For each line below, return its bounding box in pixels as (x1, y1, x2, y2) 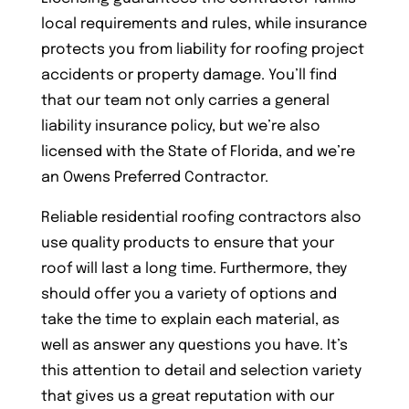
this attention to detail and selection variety (40, 362, 362, 379)
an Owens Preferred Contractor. (40, 169, 268, 185)
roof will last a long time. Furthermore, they (40, 260, 347, 277)
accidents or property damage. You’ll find (40, 67, 337, 83)
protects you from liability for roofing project (40, 41, 364, 58)
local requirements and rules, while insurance (40, 16, 367, 32)
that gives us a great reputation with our (40, 388, 334, 404)
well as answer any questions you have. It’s (40, 337, 348, 353)
